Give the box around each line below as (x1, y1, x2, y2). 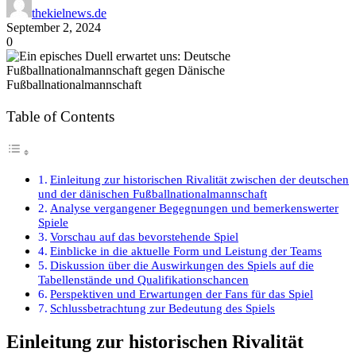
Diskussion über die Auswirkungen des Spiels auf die (50, 257, 315, 272)
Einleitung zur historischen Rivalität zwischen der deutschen (50, 172, 350, 186)
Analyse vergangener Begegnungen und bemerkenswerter (50, 200, 339, 215)
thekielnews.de (32, 6, 106, 20)
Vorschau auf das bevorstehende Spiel (50, 229, 239, 243)
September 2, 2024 (6, 20, 101, 34)
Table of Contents (6, 107, 114, 125)
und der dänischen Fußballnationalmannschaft (38, 186, 267, 200)
